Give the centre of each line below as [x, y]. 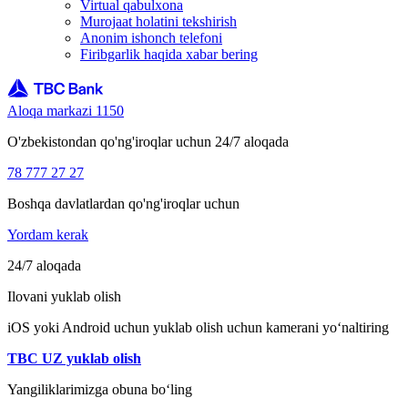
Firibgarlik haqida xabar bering [169, 54]
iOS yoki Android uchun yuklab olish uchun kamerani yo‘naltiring [198, 327]
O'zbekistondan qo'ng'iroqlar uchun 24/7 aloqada [148, 141]
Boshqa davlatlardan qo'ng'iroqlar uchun [123, 203]
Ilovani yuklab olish [64, 296]
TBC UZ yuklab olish [74, 358]
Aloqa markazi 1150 [66, 110]
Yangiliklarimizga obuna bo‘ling [100, 389]
